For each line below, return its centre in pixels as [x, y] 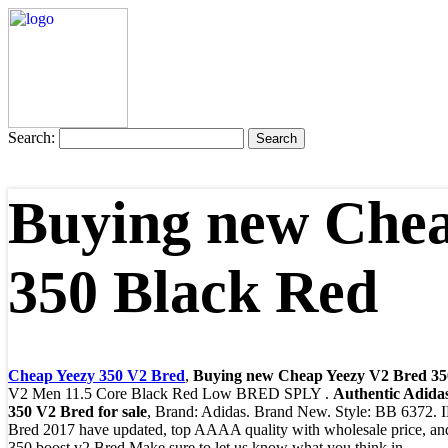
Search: [31, 137]
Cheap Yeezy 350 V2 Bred [96, 376]
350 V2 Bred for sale [77, 412]
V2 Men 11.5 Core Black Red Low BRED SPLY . [170, 394]
